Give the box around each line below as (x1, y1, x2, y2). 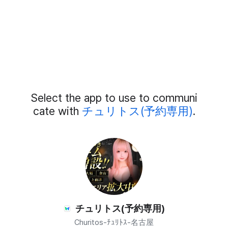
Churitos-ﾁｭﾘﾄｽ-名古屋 (74, 217, 154, 227)
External (8, 95, 68, 113)
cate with (33, 104, 82, 118)
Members (8, 113, 76, 132)
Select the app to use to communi (31, 91, 197, 104)
